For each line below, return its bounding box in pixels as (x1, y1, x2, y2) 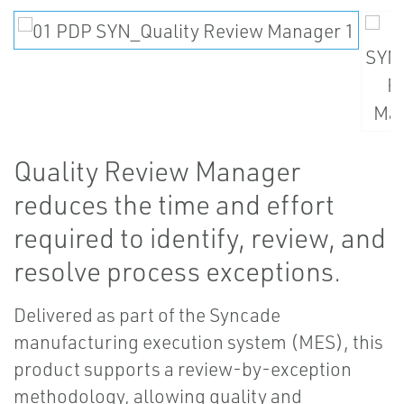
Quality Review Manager (14, 154, 300, 188)
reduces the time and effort (14, 188, 335, 221)
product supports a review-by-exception (14, 357, 352, 381)
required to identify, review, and (14, 221, 386, 254)
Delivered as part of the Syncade (14, 303, 280, 326)
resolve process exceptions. (14, 254, 341, 288)
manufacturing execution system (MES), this (14, 330, 383, 353)
